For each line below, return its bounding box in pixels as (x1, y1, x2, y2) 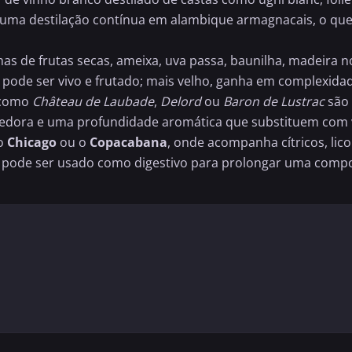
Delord (160, 93, 201, 110)
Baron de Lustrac (223, 93, 324, 110)
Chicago (7, 134, 57, 151)
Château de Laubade (32, 93, 154, 110)
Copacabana (90, 134, 167, 151)
